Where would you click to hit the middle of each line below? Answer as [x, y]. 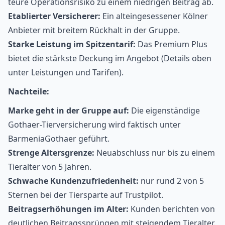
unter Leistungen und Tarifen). [66, 73]
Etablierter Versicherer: [54, 16]
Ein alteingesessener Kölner [154, 16]
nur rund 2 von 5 [171, 181]
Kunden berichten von [172, 209]
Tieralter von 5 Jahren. [50, 167]
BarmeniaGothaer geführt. [59, 139]
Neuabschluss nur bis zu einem [155, 153]
